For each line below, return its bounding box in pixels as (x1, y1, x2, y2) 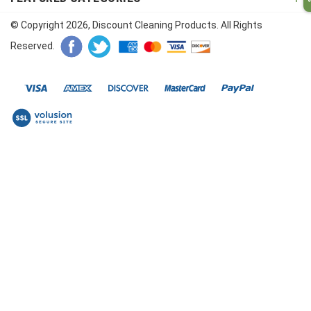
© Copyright (10, 19, 66, 31)
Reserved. (10, 40, 55, 51)
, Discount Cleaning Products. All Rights (88, 19, 262, 31)
